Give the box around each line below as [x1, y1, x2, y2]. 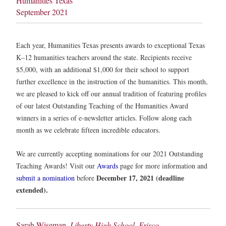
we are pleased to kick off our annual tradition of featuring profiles [16, 89, 206, 98]
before [75, 173, 96, 183]
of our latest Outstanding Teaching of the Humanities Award [16, 101, 188, 110]
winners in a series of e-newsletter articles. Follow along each [16, 113, 192, 123]
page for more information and [118, 161, 207, 171]
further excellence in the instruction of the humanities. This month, [16, 77, 208, 86]
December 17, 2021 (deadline [96, 173, 184, 184]
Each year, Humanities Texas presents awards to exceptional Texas [16, 40, 205, 50]
